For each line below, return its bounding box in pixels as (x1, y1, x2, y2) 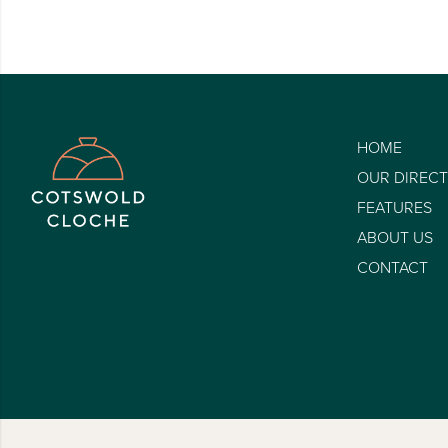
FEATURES (356, 196, 432, 220)
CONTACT (356, 256, 428, 280)
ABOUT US (356, 226, 433, 250)
